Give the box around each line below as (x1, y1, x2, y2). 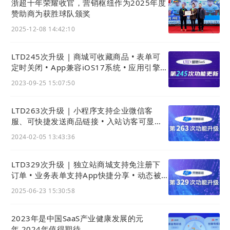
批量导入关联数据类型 (11, 73, 91, 84)
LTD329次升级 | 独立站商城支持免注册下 (11, 159, 161, 170)
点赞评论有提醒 (11, 181, 67, 191)
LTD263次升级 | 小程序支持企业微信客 (11, 105, 153, 116)
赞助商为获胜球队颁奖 (11, 8, 91, 19)
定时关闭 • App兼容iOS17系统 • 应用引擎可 (11, 62, 168, 73)
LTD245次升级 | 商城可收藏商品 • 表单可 (11, 51, 161, 62)
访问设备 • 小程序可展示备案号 (11, 127, 123, 138)
